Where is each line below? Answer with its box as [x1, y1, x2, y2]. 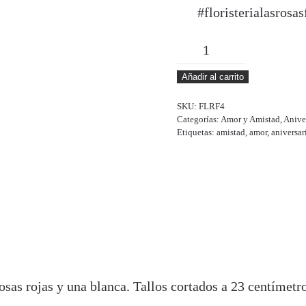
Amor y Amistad [221, 114, 280, 124]
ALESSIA [176, 40, 231, 55]
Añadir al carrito [182, 72, 244, 82]
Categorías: [177, 114, 221, 124]
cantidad [176, 61, 223, 76]
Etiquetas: [177, 127, 217, 137]
